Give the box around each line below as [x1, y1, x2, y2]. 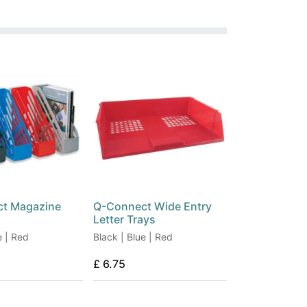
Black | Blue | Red [93, 231, 173, 243]
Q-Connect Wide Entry [93, 199, 212, 214]
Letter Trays [93, 212, 156, 227]
